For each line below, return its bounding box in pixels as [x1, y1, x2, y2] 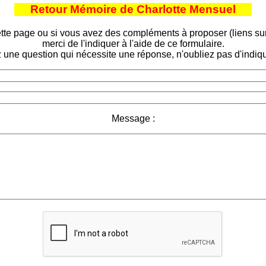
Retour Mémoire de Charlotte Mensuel [30, 2, 236, 15]
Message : [111, 113, 155, 123]
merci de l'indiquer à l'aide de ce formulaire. [42, 38, 224, 49]
